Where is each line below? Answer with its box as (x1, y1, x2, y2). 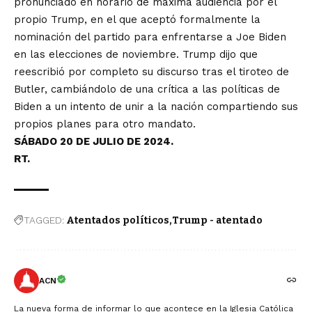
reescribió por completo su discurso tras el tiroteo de (14, 65, 289, 78)
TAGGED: (24, 214, 64, 226)
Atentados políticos (66, 214, 169, 226)
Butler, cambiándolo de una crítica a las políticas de (14, 83, 280, 95)
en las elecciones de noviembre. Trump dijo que (14, 48, 258, 61)
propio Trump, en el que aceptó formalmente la (14, 13, 260, 26)
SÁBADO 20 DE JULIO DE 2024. (14, 135, 173, 148)
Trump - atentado (172, 214, 263, 226)
